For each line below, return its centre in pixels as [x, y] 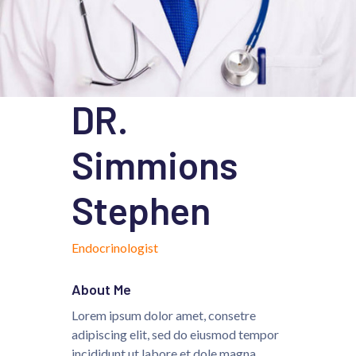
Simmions [155, 164]
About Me [101, 289]
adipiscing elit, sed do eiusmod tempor [175, 334]
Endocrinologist [115, 247]
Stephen [141, 209]
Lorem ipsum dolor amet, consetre [164, 315]
